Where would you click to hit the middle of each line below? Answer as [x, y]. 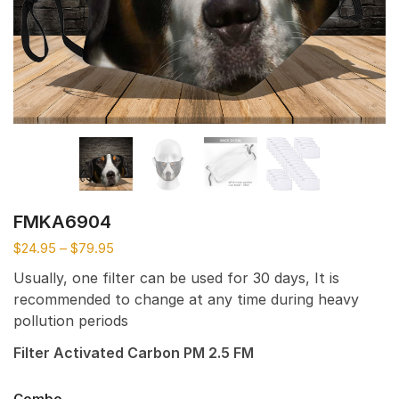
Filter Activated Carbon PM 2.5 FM [134, 353]
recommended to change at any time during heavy [186, 299]
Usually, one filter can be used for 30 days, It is [176, 277]
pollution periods [71, 320]
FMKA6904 [62, 221]
